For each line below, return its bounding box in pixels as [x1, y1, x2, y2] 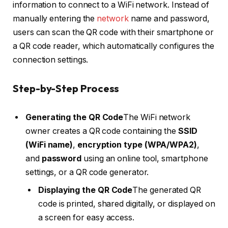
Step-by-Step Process [13, 81, 120, 95]
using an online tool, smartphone [81, 154, 208, 164]
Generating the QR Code [25, 112, 124, 123]
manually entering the [13, 14, 97, 24]
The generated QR [132, 185, 201, 195]
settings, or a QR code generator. [25, 167, 149, 178]
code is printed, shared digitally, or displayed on [38, 199, 216, 209]
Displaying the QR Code [38, 185, 133, 195]
